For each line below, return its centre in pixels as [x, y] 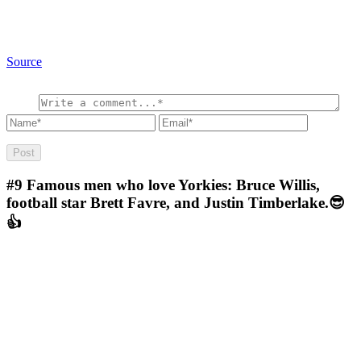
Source [24, 62]
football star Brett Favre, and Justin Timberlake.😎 [176, 202]
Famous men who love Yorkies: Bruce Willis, [173, 185]
